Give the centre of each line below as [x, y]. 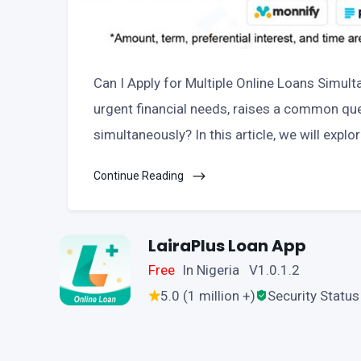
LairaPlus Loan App [227, 245]
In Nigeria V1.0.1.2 [241, 270]
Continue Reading [140, 175]
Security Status [313, 295]
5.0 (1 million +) [208, 295]
